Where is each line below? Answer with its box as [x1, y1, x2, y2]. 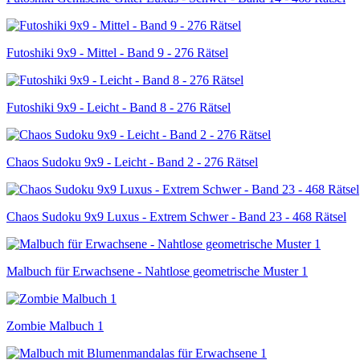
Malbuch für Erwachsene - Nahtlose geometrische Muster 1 [6, 264, 308, 278]
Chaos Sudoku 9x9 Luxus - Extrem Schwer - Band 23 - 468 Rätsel [6, 209, 346, 223]
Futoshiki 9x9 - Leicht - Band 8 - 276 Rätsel [6, 100, 231, 114]
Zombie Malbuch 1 [6, 318, 104, 333]
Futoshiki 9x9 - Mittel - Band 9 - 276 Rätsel [6, 45, 228, 59]
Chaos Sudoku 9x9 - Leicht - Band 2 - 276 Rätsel [6, 154, 258, 169]
